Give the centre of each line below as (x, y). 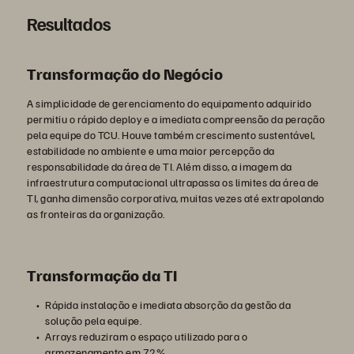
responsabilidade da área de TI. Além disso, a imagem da (160, 166)
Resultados (69, 23)
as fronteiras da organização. (96, 214)
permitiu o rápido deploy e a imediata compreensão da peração (176, 119)
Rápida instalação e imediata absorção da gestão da (168, 305)
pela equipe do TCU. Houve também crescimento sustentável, (171, 135)
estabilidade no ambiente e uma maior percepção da (151, 151)
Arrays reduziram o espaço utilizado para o (146, 336)
